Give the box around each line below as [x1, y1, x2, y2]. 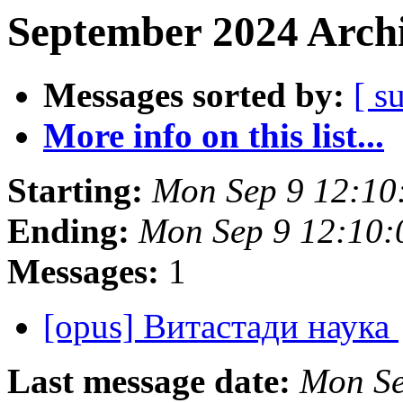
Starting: [7, 171, 143, 210]
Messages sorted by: [43, 76, 345, 115]
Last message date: [7, 362, 291, 401]
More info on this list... [43, 116, 384, 156]
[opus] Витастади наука [43, 307, 399, 346]
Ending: [7, 211, 130, 251]
